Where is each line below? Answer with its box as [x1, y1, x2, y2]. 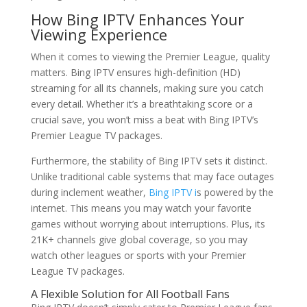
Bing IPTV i [145, 186, 197, 199]
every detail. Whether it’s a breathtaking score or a [30, 97, 253, 110]
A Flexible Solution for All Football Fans [30, 286, 230, 302]
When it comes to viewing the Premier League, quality [30, 50, 270, 63]
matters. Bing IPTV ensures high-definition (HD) [30, 66, 241, 79]
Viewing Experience [30, 24, 167, 45]
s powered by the [196, 186, 273, 199]
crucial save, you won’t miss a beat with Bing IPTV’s [30, 113, 258, 126]
